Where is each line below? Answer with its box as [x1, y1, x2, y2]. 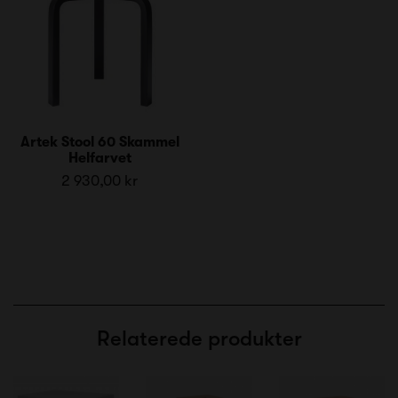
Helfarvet [68, 149, 131, 166]
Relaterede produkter [96, 325, 302, 351]
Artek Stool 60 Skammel [20, 133, 179, 150]
